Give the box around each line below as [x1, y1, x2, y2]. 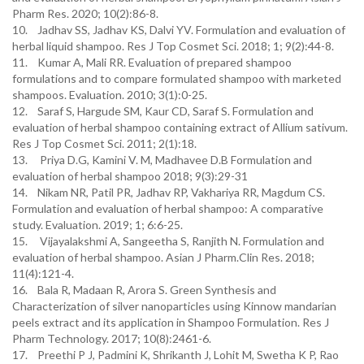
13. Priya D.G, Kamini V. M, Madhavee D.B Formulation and [12, 153, 312, 167]
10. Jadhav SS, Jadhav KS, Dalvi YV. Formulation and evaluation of [12, 23, 345, 37]
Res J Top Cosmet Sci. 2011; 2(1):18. [12, 136, 197, 150]
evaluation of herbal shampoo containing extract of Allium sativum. [12, 120, 348, 134]
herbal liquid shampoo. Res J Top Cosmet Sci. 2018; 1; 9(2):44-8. [12, 39, 334, 53]
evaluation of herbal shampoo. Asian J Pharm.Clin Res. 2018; [12, 250, 314, 264]
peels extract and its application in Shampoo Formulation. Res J [12, 315, 329, 329]
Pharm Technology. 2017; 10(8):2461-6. [12, 331, 211, 345]
